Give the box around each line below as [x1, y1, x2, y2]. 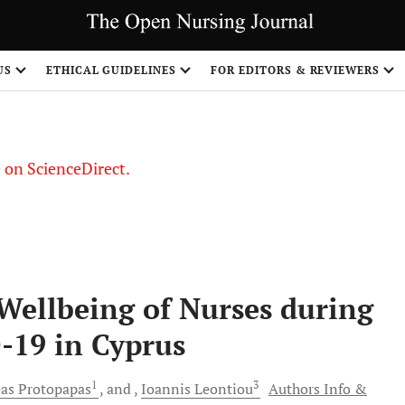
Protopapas [14, 379, 91, 399]
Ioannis [141, 379, 191, 399]
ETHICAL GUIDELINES [45, 63, 177, 77]
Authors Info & [268, 379, 367, 399]
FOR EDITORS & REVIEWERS [211, 63, 381, 77]
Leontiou [191, 379, 253, 399]
